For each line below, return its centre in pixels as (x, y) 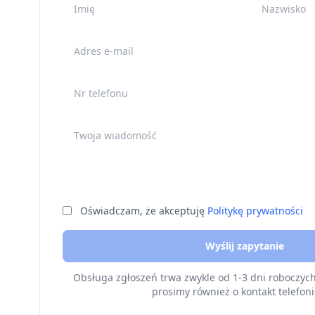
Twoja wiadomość (110, 128)
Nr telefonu (92, 86)
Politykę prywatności (255, 211)
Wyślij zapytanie (245, 246)
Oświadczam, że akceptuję (144, 211)
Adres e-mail (95, 44)
